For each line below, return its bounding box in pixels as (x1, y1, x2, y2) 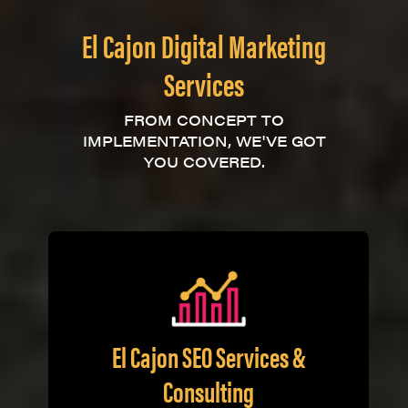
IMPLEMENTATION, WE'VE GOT (82, 130, 326, 151)
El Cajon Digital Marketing (82, 22, 326, 67)
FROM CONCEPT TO (124, 109, 284, 130)
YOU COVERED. (143, 151, 265, 172)
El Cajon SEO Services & (111, 334, 306, 376)
